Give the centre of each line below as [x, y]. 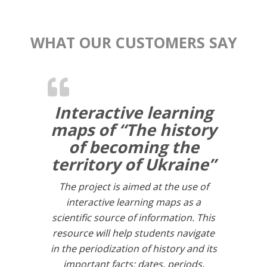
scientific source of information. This [133, 218]
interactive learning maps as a [133, 202]
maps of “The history [133, 130]
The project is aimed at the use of [133, 187]
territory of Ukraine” [133, 164]
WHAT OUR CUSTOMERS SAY [133, 43]
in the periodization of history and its [133, 249]
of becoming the [133, 147]
